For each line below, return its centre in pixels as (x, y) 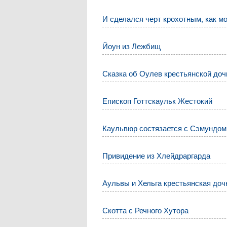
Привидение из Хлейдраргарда (157, 156)
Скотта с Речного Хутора (146, 211)
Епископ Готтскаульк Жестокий (158, 101)
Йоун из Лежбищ (132, 47)
